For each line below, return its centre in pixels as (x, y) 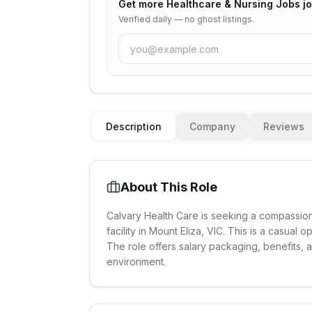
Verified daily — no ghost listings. (186, 19)
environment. (136, 262)
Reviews (284, 126)
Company (212, 126)
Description (134, 126)
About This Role (169, 187)
